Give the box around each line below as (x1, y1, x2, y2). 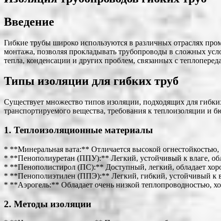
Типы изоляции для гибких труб (4, 74, 179, 88)
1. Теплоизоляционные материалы (4, 125, 153, 136)
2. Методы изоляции (4, 198, 91, 209)
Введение (4, 15, 54, 28)
